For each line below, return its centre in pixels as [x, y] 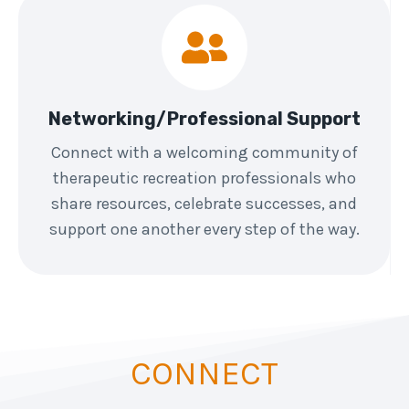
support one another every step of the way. [204, 229]
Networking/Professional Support [204, 118]
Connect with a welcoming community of [204, 152]
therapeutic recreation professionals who [204, 178]
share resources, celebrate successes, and [204, 203]
